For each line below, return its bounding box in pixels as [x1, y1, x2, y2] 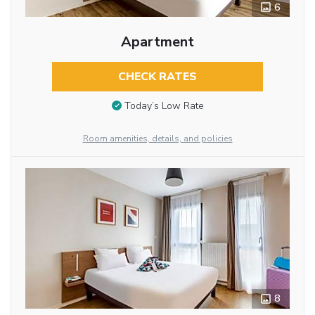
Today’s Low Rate [124, 98, 204, 112]
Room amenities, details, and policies [82, 133, 233, 145]
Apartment [120, 32, 194, 52]
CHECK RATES [117, 69, 197, 85]
